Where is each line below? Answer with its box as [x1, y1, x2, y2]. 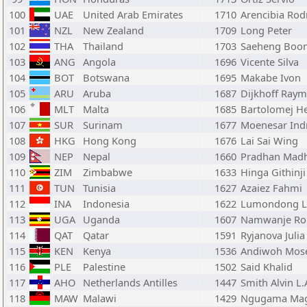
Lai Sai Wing [241, 134, 298, 147]
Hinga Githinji [241, 165, 306, 179]
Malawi [83, 291, 116, 305]
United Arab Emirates [83, 8, 183, 21]
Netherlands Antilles [83, 275, 177, 289]
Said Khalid [241, 260, 293, 273]
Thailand [83, 39, 123, 53]
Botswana [83, 71, 130, 84]
